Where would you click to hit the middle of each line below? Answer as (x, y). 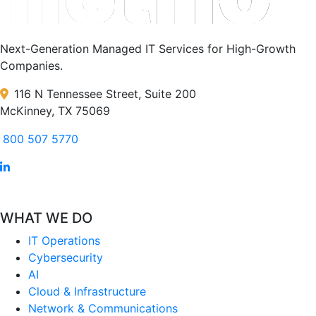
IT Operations (64, 240)
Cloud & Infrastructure (87, 291)
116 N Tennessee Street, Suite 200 (105, 93)
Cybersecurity (66, 257)
